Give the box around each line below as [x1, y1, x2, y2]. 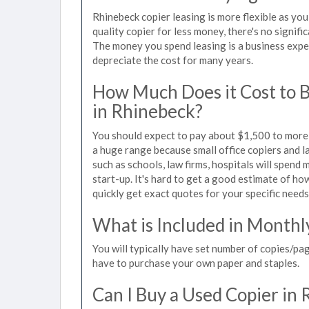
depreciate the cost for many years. [92, 54, 253, 66]
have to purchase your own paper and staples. [92, 257, 299, 269]
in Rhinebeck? [92, 100, 203, 122]
